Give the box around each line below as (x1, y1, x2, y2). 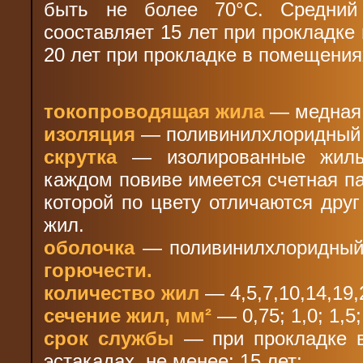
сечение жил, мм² (44, 304, 212, 327)
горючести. (44, 258, 153, 281)
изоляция (44, 122, 136, 145)
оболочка (44, 236, 135, 258)
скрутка (44, 145, 117, 168)
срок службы (44, 327, 175, 349)
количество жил (44, 281, 200, 304)
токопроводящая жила (44, 100, 265, 122)
